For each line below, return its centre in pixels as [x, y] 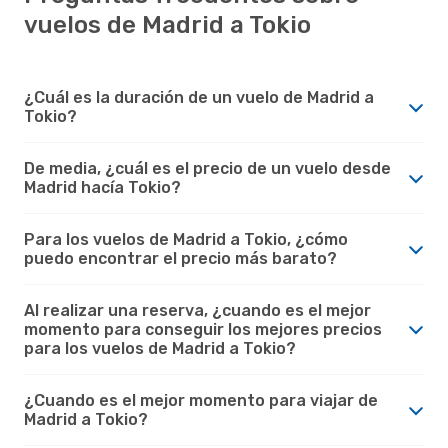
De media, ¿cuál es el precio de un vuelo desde [207, 168]
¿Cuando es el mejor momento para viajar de [201, 400]
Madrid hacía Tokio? [102, 187]
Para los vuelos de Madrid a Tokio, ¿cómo [186, 239]
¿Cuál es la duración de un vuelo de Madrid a [199, 97]
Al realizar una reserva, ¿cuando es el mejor [197, 310]
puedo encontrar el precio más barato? [180, 258]
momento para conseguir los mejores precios [203, 329]
